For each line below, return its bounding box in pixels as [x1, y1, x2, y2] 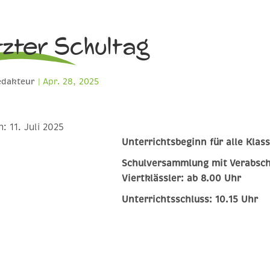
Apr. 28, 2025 [43, 77, 99, 87]
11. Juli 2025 [10, 122, 64, 133]
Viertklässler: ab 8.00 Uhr [122, 173, 242, 184]
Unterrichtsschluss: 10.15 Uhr [122, 194, 259, 205]
